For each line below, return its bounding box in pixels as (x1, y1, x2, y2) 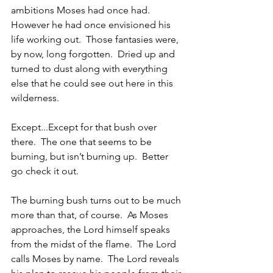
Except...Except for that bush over (11, 121, 159, 133)
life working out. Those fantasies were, (11, 34, 181, 45)
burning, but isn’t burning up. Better (11, 151, 171, 162)
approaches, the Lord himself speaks (11, 224, 172, 235)
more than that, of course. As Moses (11, 209, 171, 221)
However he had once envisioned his (11, 19, 173, 30)
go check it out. (11, 165, 83, 177)
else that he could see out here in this (11, 77, 175, 89)
